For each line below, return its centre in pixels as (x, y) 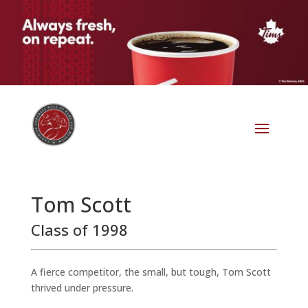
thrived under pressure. (82, 288)
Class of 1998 (79, 230)
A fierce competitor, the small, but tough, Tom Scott (151, 272)
